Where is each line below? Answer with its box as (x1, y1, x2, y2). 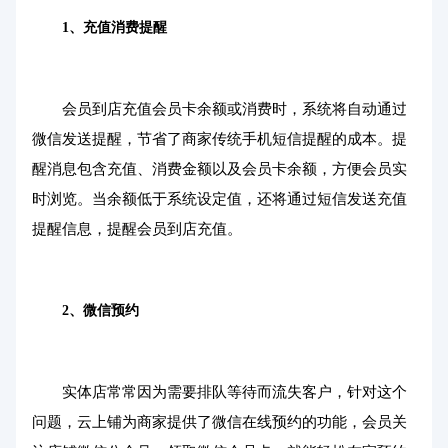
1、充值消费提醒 (62, 20, 167, 35)
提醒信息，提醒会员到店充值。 (32, 221, 242, 237)
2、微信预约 (62, 303, 139, 318)
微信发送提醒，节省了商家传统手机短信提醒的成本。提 (32, 131, 407, 147)
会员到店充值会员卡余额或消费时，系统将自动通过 (62, 101, 407, 117)
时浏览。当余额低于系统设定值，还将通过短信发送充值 (32, 191, 407, 207)
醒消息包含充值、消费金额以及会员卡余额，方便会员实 (32, 161, 407, 177)
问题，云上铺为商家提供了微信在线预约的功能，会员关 (32, 414, 407, 430)
